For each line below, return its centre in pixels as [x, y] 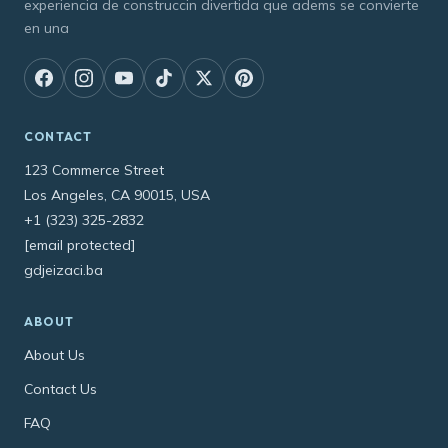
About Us [54, 354]
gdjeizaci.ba [63, 269]
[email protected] [79, 244]
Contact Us [60, 388]
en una [46, 27]
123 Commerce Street [94, 169]
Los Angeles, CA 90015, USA [117, 194]
